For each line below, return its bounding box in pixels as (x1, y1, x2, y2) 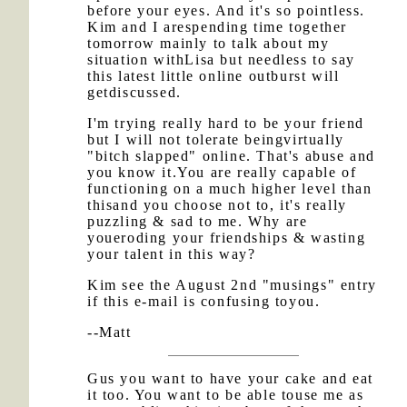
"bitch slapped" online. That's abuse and (87, 148, 376, 164)
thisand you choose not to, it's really (87, 197, 347, 213)
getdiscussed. (87, 84, 182, 100)
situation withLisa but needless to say (87, 52, 355, 67)
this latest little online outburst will (87, 68, 340, 84)
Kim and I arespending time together (87, 19, 348, 35)
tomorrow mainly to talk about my (87, 35, 330, 51)
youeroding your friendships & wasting (87, 230, 366, 245)
